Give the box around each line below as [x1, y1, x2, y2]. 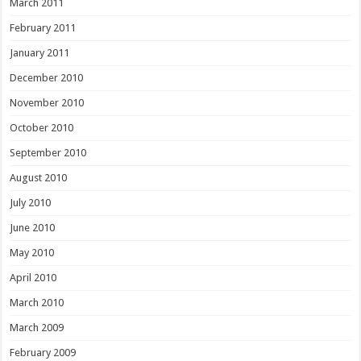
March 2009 [10, 321, 64, 334]
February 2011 [10, 21, 77, 34]
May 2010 [10, 246, 55, 259]
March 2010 [10, 296, 64, 309]
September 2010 [10, 146, 87, 159]
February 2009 [10, 346, 77, 359]
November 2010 [10, 96, 85, 109]
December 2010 [10, 71, 84, 84]
